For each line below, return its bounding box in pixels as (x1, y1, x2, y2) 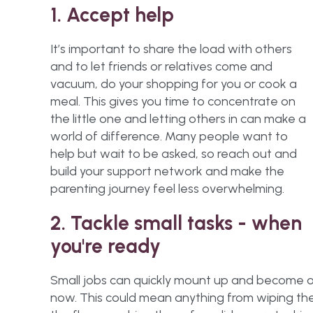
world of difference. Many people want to (50, 129, 288, 144)
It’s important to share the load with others (50, 41, 292, 57)
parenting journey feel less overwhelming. (50, 181, 284, 196)
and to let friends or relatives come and (50, 59, 272, 74)
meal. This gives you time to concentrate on (50, 94, 296, 109)
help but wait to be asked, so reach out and (50, 146, 297, 161)
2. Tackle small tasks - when (50, 211, 302, 235)
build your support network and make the (50, 163, 284, 179)
